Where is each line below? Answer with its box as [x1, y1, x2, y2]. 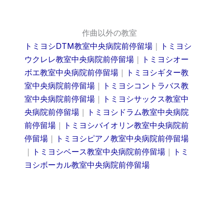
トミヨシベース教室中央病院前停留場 [32, 146, 165, 156]
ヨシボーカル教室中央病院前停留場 [24, 159, 150, 170]
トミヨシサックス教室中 [103, 93, 189, 104]
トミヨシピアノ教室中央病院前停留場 [56, 133, 189, 143]
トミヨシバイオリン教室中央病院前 [64, 120, 189, 130]
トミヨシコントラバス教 [103, 80, 189, 90]
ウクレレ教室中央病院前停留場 [24, 54, 134, 64]
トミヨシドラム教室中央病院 [87, 107, 189, 117]
